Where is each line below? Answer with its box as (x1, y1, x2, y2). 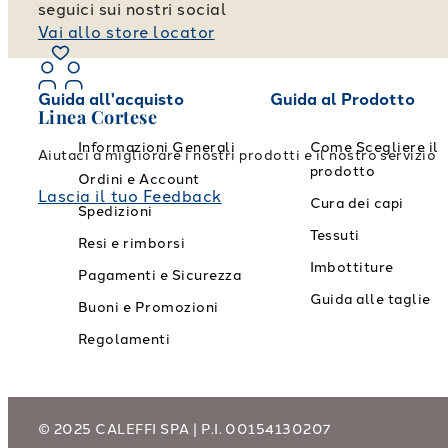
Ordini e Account (78, 171, 200, 189)
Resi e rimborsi (78, 235, 186, 253)
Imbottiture (309, 259, 394, 277)
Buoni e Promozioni (78, 299, 219, 317)
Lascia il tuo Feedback (38, 187, 222, 207)
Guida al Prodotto (269, 90, 415, 110)
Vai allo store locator (38, 23, 215, 43)
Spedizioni (78, 203, 153, 221)
